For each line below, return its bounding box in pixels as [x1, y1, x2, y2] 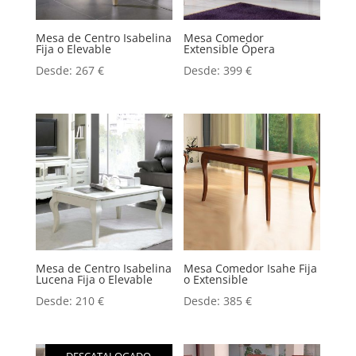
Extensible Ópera [184, 41, 276, 56]
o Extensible [184, 272, 249, 288]
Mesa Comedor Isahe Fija [184, 261, 318, 277]
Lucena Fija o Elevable [35, 272, 153, 288]
